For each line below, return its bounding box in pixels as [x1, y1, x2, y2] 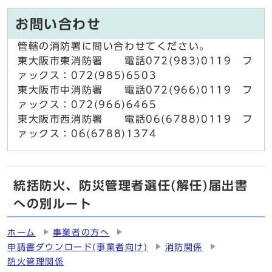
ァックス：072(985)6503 [18, 70, 157, 81]
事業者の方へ [52, 228, 110, 237]
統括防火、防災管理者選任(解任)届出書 [13, 179, 248, 192]
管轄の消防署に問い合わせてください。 [18, 41, 210, 52]
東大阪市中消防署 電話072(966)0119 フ [18, 85, 253, 95]
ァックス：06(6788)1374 [18, 129, 157, 139]
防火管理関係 [7, 257, 64, 267]
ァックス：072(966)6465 [18, 100, 157, 110]
